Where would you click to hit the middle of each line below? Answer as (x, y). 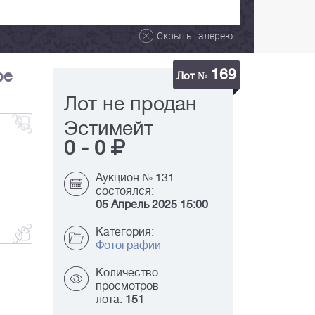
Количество (127, 273)
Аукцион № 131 (135, 178)
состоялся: (125, 192)
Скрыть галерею (195, 36)
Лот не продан (130, 104)
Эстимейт (109, 129)
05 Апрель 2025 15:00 (152, 205)
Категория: (125, 232)
